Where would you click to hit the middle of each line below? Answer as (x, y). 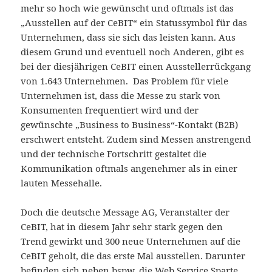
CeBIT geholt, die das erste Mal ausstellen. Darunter (133, 256)
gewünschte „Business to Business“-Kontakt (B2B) (130, 125)
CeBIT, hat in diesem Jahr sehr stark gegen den (122, 227)
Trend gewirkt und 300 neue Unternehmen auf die (131, 241)
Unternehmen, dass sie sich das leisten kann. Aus (128, 37)
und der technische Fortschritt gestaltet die (114, 154)
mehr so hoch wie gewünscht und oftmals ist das (127, 8)
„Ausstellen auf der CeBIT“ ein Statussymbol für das (134, 23)
